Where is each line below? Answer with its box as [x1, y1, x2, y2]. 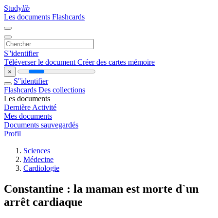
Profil [4, 129, 21, 138]
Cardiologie [23, 164, 59, 172]
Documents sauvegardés [4, 121, 78, 129]
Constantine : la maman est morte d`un [4, 182, 199, 195]
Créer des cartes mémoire [77, 58, 155, 66]
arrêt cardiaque [4, 195, 83, 208]
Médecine [23, 155, 54, 163]
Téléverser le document [4, 58, 77, 66]
